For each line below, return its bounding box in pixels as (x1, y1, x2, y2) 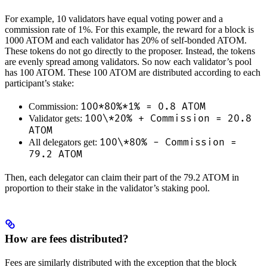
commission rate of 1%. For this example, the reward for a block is (5, 24, 254, 35)
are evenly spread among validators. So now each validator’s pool (5, 57, 252, 67)
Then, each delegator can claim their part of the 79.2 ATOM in (5, 172, 239, 183)
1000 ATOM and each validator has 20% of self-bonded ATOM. (5, 35, 247, 46)
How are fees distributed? (5, 232, 129, 246)
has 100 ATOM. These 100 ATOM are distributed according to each (5, 67, 260, 78)
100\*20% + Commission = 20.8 (85, 113, 252, 125)
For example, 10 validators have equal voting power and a (5, 14, 223, 24)
